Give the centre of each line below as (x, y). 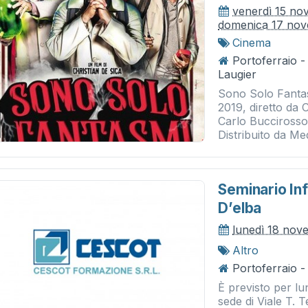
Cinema (252, 43)
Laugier (238, 74)
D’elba (240, 208)
